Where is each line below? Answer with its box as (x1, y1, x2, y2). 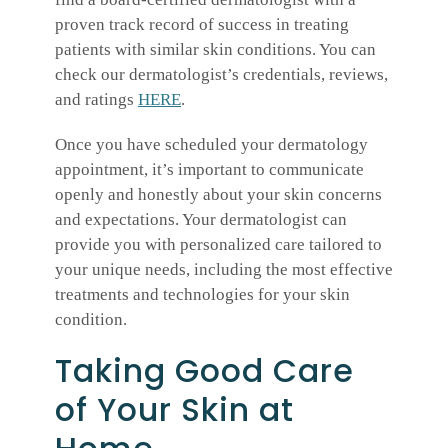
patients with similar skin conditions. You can (55, 39, 376, 59)
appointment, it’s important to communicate (55, 159, 364, 179)
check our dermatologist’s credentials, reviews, (55, 64, 388, 84)
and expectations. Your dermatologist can (55, 209, 347, 229)
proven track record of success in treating (55, 14, 349, 34)
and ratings (55, 89, 138, 109)
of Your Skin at (55, 387, 294, 432)
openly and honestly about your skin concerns (55, 184, 382, 204)
